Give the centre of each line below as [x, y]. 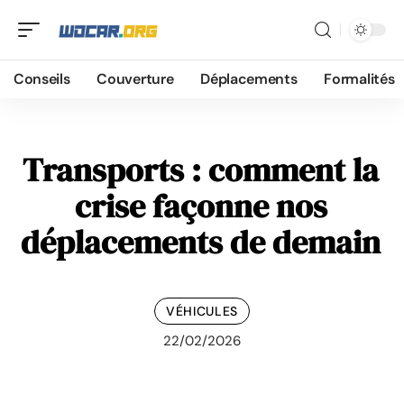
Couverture [135, 79]
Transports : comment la [201, 170]
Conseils [42, 79]
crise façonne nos [201, 206]
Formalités [359, 79]
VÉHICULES [202, 311]
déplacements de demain [201, 242]
